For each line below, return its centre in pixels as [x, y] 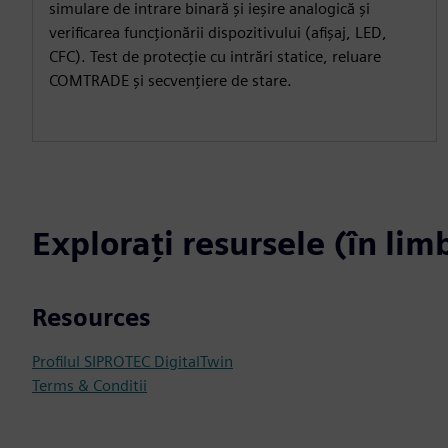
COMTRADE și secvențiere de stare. [170, 80]
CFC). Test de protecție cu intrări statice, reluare [215, 56]
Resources [91, 317]
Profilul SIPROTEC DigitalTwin [132, 361]
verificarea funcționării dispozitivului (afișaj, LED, [218, 32]
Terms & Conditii [89, 385]
